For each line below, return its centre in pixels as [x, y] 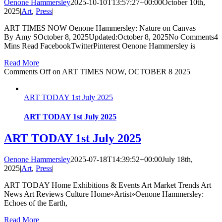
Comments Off [27, 71]
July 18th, [177, 160]
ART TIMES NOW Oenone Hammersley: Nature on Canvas [100, 28]
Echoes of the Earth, [36, 203]
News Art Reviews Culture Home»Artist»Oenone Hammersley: [104, 194]
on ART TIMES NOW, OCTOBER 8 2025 [120, 71]
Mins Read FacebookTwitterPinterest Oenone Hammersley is [100, 46]
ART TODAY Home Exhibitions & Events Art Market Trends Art [108, 185]
